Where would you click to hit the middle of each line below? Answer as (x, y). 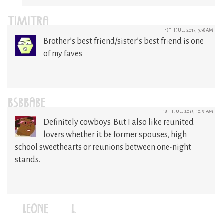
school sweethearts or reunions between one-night (103, 147)
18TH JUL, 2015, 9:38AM (189, 30)
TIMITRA (28, 23)
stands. (28, 159)
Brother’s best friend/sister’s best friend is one (123, 41)
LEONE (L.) (60, 210)
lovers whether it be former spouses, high (115, 135)
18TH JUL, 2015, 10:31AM (188, 111)
